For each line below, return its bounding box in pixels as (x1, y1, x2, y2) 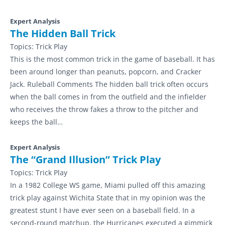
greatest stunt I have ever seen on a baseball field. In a (10, 205, 195, 215)
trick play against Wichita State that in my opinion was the (10, 193, 205, 202)
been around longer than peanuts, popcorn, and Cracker (10, 67, 201, 76)
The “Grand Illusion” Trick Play (10, 153, 161, 166)
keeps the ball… (10, 117, 63, 127)
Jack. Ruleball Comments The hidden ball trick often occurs (10, 79, 208, 89)
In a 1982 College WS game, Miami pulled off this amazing (10, 180, 205, 190)
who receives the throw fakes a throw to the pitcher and (10, 104, 198, 114)
